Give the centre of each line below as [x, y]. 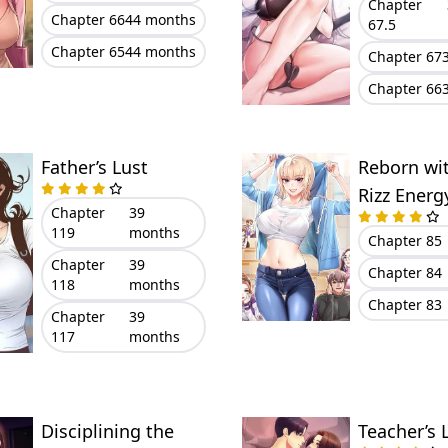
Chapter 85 [404, 240]
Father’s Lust [94, 167]
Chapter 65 [87, 51]
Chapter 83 [404, 304]
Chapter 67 [404, 56]
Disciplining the [107, 431]
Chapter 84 [404, 272]
